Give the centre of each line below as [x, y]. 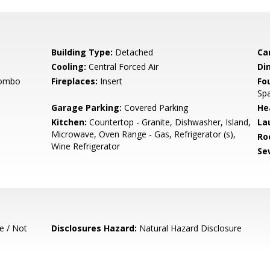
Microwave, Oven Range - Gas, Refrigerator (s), [144, 134]
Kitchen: [69, 122]
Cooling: [69, 67]
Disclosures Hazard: [94, 228]
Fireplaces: [75, 81]
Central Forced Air [123, 67]
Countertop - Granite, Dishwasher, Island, [169, 122]
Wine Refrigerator [86, 146]
